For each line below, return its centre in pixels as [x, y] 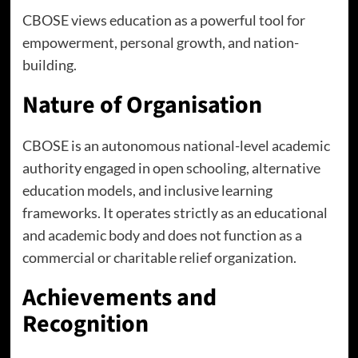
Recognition [85, 324]
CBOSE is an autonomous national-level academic [176, 145]
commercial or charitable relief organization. [159, 257]
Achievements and [119, 298]
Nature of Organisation [142, 105]
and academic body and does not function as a [162, 235]
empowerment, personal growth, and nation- [160, 42]
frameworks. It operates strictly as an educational [175, 213]
